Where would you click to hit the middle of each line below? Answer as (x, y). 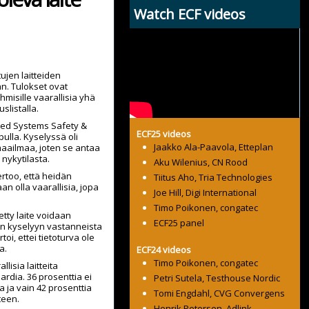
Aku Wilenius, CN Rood (201, 162)
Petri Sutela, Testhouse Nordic (217, 278)
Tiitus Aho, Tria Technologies (213, 178)
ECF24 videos (164, 250)
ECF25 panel (179, 223)
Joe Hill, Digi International (206, 193)
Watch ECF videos (190, 14)
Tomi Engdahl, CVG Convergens (220, 293)
